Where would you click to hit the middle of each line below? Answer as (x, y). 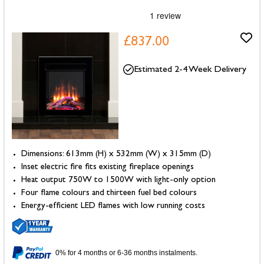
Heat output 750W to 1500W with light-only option (118, 181)
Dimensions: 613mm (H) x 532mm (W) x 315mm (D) (116, 155)
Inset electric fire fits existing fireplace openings (108, 168)
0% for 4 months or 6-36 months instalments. (126, 253)
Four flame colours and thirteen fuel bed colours (109, 194)
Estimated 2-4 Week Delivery (190, 70)
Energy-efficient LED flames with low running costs (113, 207)
